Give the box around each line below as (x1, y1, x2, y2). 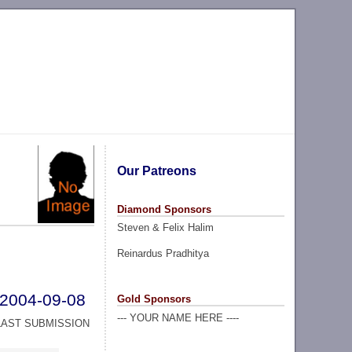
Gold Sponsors (116, 292, 191, 305)
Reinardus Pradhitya (116, 247, 209, 259)
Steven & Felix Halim (116, 222, 214, 234)
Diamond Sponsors (116, 203, 211, 215)
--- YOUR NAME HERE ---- (116, 311, 239, 324)
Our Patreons (116, 163, 196, 178)
